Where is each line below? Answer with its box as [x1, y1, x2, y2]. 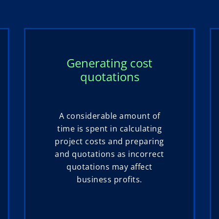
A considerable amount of [59, 110, 160, 122]
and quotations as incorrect [55, 149, 164, 160]
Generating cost [66, 55, 153, 71]
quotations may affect [66, 161, 153, 173]
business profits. [77, 174, 142, 185]
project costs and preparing [55, 136, 164, 147]
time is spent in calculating [57, 123, 162, 134]
